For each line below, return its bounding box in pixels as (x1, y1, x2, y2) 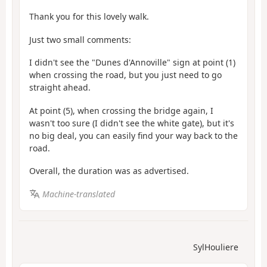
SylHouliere (193, 241, 238, 253)
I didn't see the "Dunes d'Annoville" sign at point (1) (29, 57, 235, 69)
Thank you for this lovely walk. (29, 11, 149, 23)
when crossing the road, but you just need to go (29, 69, 222, 81)
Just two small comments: (29, 33, 131, 45)
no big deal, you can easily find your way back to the (29, 129, 238, 141)
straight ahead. (29, 82, 91, 94)
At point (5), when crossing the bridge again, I (29, 104, 213, 116)
